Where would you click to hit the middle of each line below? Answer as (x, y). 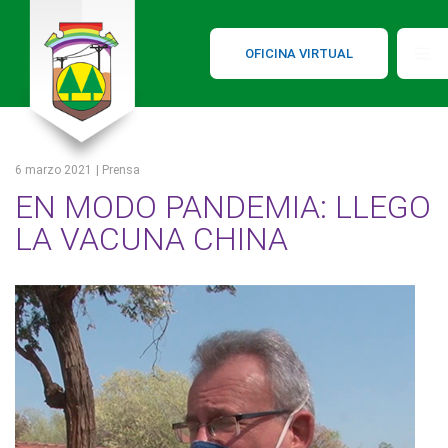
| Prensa (118, 170)
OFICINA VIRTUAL (299, 53)
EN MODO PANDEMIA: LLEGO (223, 207)
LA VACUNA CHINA (151, 239)
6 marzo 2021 (53, 170)
